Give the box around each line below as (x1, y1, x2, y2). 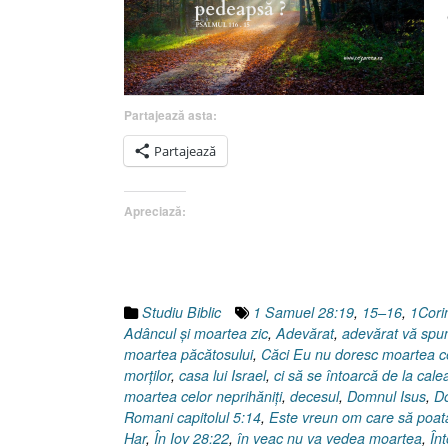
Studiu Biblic (142, 302, 221, 323)
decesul (290, 386, 339, 407)
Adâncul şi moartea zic (124, 323, 268, 344)
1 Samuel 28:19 (253, 302, 354, 323)
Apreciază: (124, 202, 186, 220)
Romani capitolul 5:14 (124, 407, 261, 428)
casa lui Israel (179, 365, 266, 386)
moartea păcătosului (124, 344, 253, 365)
